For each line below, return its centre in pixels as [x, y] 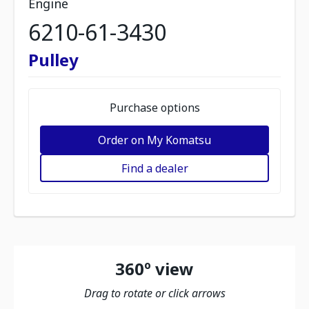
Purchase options [154, 108]
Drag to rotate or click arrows [154, 293]
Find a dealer [154, 168]
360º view [154, 269]
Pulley [53, 60]
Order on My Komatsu [154, 140]
